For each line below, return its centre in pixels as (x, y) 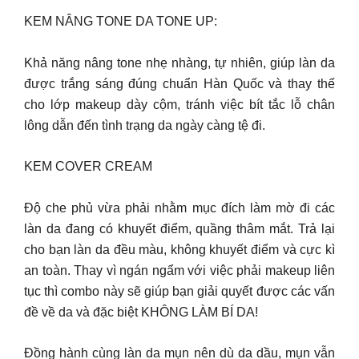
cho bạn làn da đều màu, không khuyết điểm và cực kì (179, 249)
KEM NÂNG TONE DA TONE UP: (121, 21)
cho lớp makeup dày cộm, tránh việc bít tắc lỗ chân (179, 104)
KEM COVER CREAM (88, 166)
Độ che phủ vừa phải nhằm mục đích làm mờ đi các (179, 208)
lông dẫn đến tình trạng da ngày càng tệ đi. (145, 125)
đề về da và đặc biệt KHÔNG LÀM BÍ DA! (141, 312)
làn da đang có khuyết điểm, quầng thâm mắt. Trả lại (179, 228)
